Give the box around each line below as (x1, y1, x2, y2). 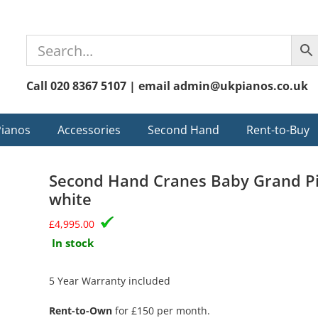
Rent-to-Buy (246, 122, 309, 138)
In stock (52, 236, 94, 250)
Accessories (57, 122, 121, 138)
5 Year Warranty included (49, 274, 171, 287)
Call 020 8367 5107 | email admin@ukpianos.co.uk (26, 78, 309, 94)
